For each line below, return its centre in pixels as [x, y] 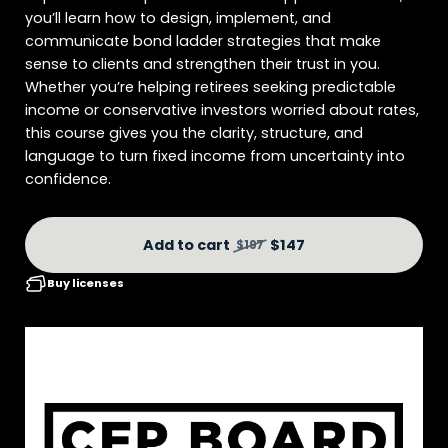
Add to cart [186, 244]
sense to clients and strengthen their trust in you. [202, 63]
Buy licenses [85, 283]
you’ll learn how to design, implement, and [178, 17]
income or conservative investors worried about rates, [222, 109]
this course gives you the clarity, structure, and [194, 132]
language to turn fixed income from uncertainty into [215, 155]
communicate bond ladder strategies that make [203, 40]
